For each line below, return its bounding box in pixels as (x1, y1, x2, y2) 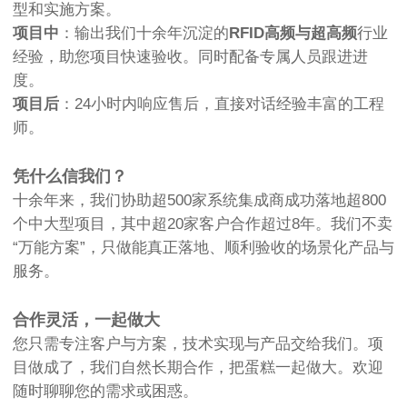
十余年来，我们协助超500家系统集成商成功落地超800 (13, 191, 386, 209)
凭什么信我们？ (13, 166, 127, 185)
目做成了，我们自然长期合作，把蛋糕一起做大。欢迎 (13, 358, 383, 376)
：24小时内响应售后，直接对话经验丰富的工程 (59, 94, 384, 113)
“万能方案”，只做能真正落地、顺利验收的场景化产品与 (13, 238, 394, 256)
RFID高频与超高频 (229, 24, 357, 42)
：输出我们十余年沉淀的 (59, 24, 229, 42)
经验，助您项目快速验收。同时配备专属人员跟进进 (13, 47, 368, 65)
